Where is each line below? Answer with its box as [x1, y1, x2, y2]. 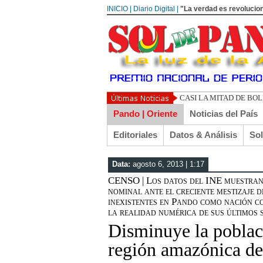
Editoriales [113, 130, 157, 140]
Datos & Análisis [170, 130, 237, 140]
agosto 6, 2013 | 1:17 [133, 160, 204, 168]
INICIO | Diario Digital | [107, 5, 178, 13]
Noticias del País [190, 109, 258, 119]
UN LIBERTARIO [180, 93, 236, 102]
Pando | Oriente [113, 109, 177, 119]
